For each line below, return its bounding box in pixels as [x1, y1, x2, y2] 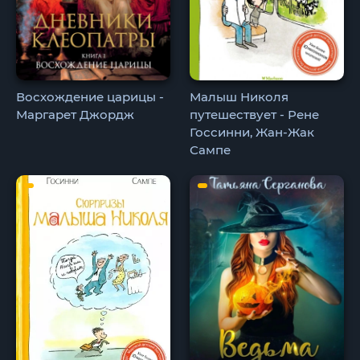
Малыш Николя [190, 88, 289, 104]
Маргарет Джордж [16, 106, 134, 122]
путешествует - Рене [190, 106, 320, 122]
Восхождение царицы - [16, 88, 164, 104]
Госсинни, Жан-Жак [190, 124, 315, 140]
